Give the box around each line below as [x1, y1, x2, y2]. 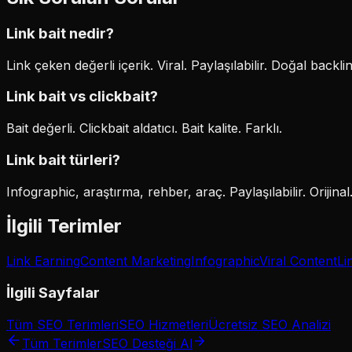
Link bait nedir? [6, 24, 114, 42]
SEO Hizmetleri [119, 316, 208, 332]
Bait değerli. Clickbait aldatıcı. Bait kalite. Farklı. [6, 120, 282, 137]
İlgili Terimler [6, 214, 122, 238]
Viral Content [259, 253, 337, 269]
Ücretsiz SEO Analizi [208, 316, 331, 332]
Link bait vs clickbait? [6, 87, 158, 106]
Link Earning [6, 253, 80, 269]
